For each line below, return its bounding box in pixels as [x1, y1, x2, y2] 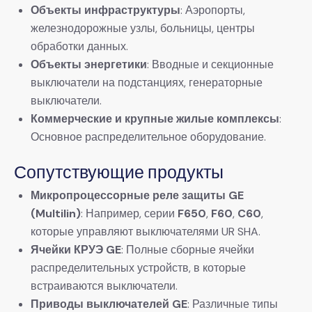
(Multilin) [31, 206, 81, 221]
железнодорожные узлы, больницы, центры [31, 21, 255, 36]
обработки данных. [31, 39, 128, 54]
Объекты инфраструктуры [31, 3, 180, 18]
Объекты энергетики [31, 57, 147, 72]
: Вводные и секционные [147, 57, 274, 72]
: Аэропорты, [180, 3, 245, 18]
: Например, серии [81, 206, 178, 221]
